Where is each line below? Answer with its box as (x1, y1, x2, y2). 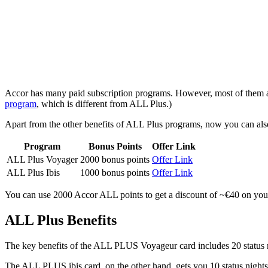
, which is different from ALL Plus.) (36, 98, 172, 109)
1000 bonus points (80, 167, 150, 178)
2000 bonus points (80, 154, 150, 165)
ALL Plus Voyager (7, 154, 78, 165)
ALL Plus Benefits (5, 212, 117, 228)
